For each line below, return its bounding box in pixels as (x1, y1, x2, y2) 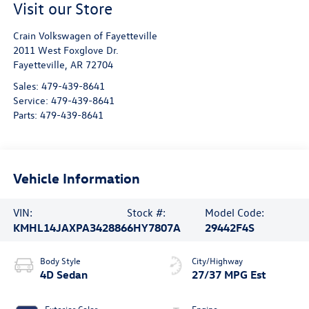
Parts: (12, 108, 40, 122)
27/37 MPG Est (192, 267, 266, 281)
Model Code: (204, 205, 264, 219)
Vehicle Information (12, 168, 140, 186)
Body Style (39, 254, 81, 266)
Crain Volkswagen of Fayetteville (12, 29, 157, 43)
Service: (12, 94, 51, 108)
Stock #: (126, 205, 166, 219)
